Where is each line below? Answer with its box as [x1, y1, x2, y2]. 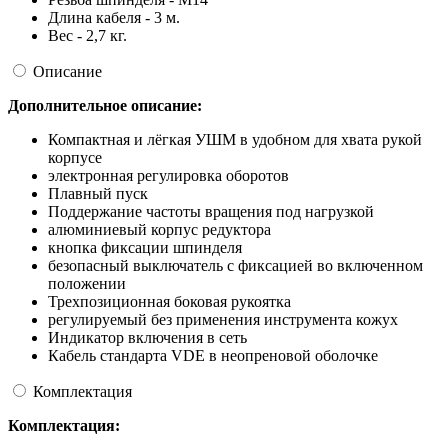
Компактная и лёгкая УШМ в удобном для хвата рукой [48, 131, 422, 149]
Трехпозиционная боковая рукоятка [48, 293, 291, 311]
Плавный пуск [48, 185, 148, 203]
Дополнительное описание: [8, 97, 202, 115]
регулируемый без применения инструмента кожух [48, 311, 398, 329]
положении [48, 275, 126, 293]
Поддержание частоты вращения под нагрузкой [48, 203, 374, 221]
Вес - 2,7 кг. [48, 27, 127, 45]
